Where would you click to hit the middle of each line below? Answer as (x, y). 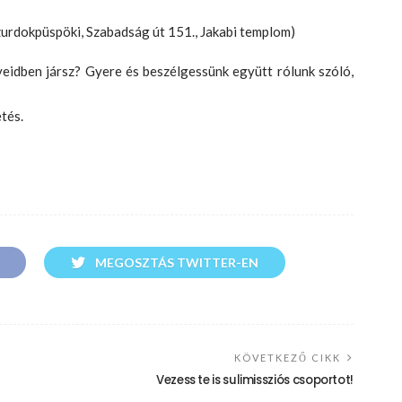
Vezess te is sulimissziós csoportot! (254, 380)
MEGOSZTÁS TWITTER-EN (176, 263)
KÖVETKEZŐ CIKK (288, 358)
